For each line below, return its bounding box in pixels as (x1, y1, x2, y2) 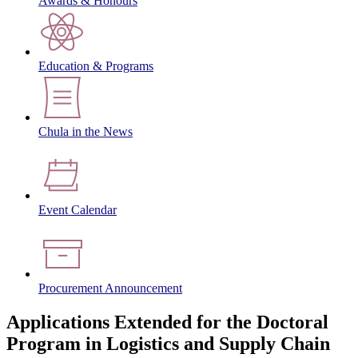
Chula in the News (38, 125, 133, 139)
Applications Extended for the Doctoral (6, 311, 328, 332)
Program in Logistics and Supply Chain (6, 332, 330, 354)
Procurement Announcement (38, 281, 182, 296)
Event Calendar (38, 203, 117, 217)
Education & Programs (38, 59, 153, 74)
